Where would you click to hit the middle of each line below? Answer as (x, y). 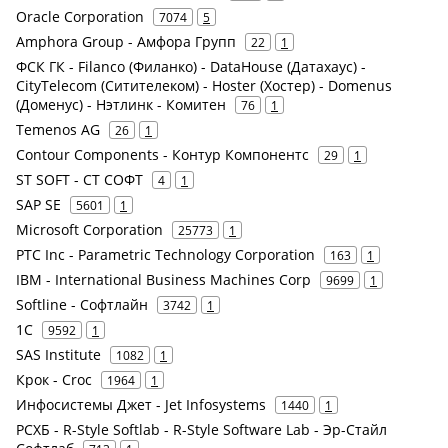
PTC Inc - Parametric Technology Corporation (165, 255)
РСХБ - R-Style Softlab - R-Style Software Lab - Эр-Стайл (201, 430)
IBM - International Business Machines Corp (163, 280)
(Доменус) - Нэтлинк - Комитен (121, 105)
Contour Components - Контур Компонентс (162, 155)
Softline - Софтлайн (82, 305)
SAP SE (38, 205)
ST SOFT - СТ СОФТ (79, 180)
